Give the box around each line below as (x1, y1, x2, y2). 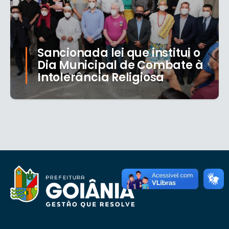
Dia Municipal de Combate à (37, 57, 203, 74)
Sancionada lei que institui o (37, 45, 200, 61)
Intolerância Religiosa (37, 70, 165, 86)
